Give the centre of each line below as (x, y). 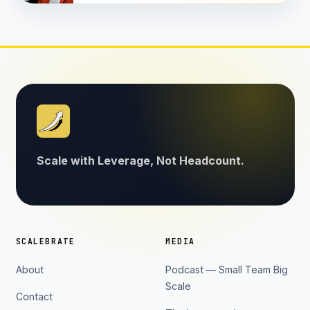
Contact (34, 296)
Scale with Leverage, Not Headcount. (140, 160)
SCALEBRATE (45, 241)
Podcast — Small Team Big (227, 269)
